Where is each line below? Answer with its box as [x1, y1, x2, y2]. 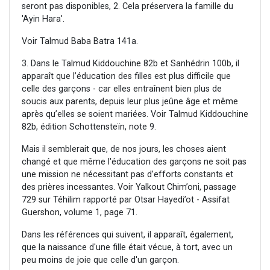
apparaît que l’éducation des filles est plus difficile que [22, 71, 231, 82]
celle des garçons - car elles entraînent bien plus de [22, 84, 222, 95]
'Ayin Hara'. [22, 14, 64, 25]
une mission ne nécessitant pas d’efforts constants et [22, 169, 233, 180]
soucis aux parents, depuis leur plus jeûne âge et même [22, 96, 238, 107]
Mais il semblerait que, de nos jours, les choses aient [22, 144, 226, 155]
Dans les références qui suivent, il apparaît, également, [22, 230, 233, 240]
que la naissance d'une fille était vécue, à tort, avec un [22, 242, 233, 253]
